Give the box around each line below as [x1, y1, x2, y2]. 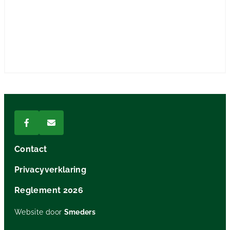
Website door [14, 208, 64, 216]
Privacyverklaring [14, 165, 87, 175]
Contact [14, 144, 47, 154]
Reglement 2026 [14, 185, 84, 195]
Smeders [64, 208, 96, 216]
